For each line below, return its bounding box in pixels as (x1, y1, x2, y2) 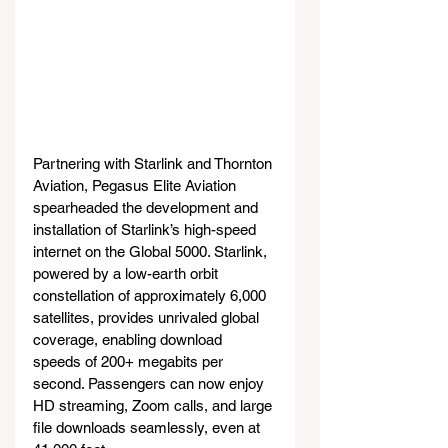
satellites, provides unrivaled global (33, 309, 263, 326)
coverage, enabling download (33, 331, 226, 348)
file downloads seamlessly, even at (33, 419, 264, 436)
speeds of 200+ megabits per (33, 353, 227, 370)
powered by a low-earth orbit (33, 265, 222, 282)
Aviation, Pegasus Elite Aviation (33, 177, 240, 194)
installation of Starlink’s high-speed (33, 221, 260, 238)
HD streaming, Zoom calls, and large (33, 397, 276, 414)
